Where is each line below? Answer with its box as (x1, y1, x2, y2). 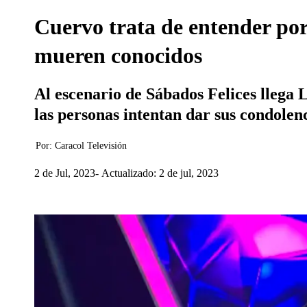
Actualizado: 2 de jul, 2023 (101, 167, 219, 179)
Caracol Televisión (55, 140, 127, 151)
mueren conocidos (34, 43, 202, 68)
